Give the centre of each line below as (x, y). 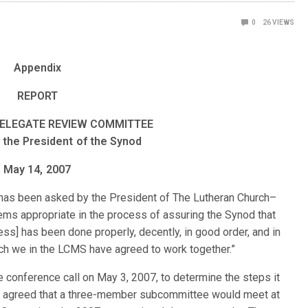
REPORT (37, 96)
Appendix (37, 68)
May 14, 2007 (37, 169)
